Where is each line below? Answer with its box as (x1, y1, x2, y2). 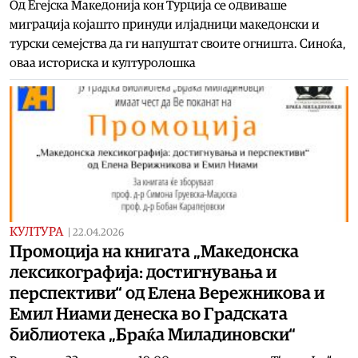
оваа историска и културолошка (10, 56, 196, 70)
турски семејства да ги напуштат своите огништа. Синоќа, (10, 37, 346, 50)
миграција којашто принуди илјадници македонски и (10, 18, 320, 31)
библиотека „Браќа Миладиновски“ (10, 325, 296, 344)
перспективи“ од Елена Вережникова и (10, 284, 324, 302)
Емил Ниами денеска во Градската (10, 304, 288, 323)
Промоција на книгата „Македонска (10, 242, 299, 261)
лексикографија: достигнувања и (10, 263, 276, 281)
